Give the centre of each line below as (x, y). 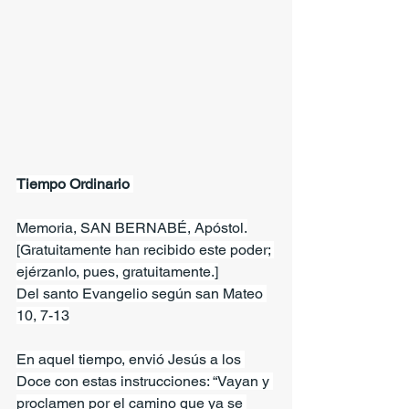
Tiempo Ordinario (75, 184)
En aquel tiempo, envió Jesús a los (131, 359)
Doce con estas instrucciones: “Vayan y (145, 381)
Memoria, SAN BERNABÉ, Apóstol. (132, 227)
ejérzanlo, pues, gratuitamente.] (117, 271)
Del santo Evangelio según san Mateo (142, 293)
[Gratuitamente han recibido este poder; (145, 249)
